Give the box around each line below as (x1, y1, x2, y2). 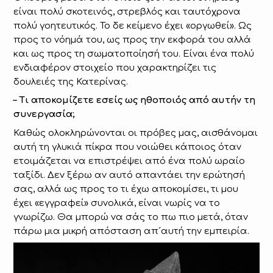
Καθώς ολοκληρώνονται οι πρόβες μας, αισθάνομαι (13, 127, 258, 138)
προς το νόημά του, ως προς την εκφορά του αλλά (13, 34, 252, 45)
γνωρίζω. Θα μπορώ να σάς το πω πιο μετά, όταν (13, 211, 249, 222)
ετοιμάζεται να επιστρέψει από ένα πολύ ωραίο (13, 155, 246, 166)
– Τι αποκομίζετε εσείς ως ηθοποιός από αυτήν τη (13, 95, 256, 106)
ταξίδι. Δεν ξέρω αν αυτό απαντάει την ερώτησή (13, 169, 246, 180)
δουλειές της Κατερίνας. (13, 76, 129, 87)
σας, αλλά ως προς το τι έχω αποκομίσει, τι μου (13, 183, 239, 194)
